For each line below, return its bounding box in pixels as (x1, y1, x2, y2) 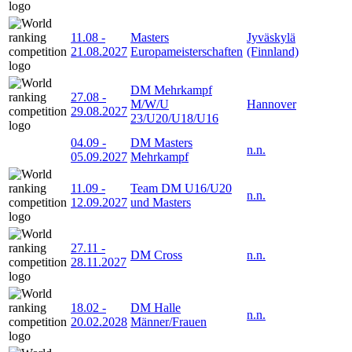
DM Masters (130, 135, 192, 149)
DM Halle (130, 300, 181, 314)
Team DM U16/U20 (130, 181, 232, 195)
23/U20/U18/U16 (130, 111, 218, 125)
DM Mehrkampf (130, 82, 212, 97)
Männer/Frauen (130, 314, 207, 328)
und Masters (130, 195, 191, 209)
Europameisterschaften (130, 44, 243, 58)
